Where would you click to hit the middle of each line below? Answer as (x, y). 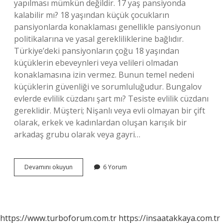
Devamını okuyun (49, 167)
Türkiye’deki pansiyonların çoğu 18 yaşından (97, 51)
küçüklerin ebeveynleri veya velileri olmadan (96, 63)
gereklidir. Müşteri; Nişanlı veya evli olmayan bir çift (110, 111)
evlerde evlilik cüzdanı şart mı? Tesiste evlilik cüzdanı (111, 99)
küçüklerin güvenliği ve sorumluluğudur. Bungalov (108, 87)
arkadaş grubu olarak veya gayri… (77, 134)
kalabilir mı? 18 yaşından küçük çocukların (92, 15)
